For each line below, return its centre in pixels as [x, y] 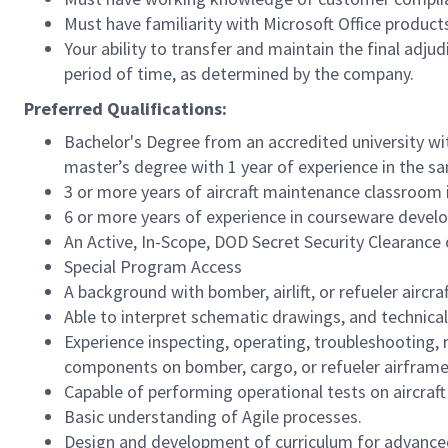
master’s [97, 167]
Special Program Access [153, 267]
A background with [136, 292]
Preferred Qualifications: [125, 109]
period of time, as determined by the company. [239, 74]
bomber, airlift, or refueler [303, 292]
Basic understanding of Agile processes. [213, 417]
